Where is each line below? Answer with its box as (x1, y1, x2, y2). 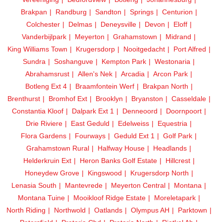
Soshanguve (54, 57, 93, 65)
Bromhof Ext (48, 94, 87, 103)
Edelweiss (118, 119, 149, 127)
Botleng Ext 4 (25, 82, 67, 90)
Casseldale (171, 94, 206, 103)
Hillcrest (165, 156, 190, 165)
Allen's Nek (78, 69, 112, 78)
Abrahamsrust (25, 69, 69, 78)
